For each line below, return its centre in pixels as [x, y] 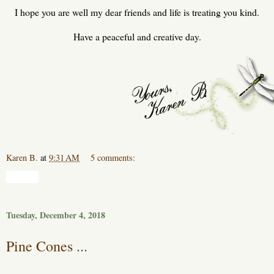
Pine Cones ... [47, 246]
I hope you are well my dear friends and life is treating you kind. [137, 12]
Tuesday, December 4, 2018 [56, 215]
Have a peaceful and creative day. [137, 36]
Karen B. [22, 158]
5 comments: [113, 158]
